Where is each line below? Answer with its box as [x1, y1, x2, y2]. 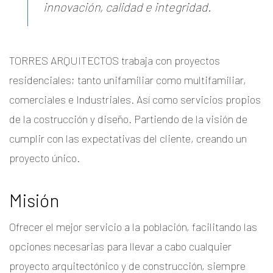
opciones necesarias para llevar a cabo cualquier [9, 239, 232, 253]
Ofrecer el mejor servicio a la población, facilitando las [9, 220, 257, 234]
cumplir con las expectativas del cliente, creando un [9, 132, 247, 146]
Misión [9, 189, 59, 211]
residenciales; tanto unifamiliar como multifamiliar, [9, 73, 246, 87]
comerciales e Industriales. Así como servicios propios [9, 93, 261, 107]
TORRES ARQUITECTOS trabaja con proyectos [9, 54, 220, 68]
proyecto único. [9, 151, 80, 165]
